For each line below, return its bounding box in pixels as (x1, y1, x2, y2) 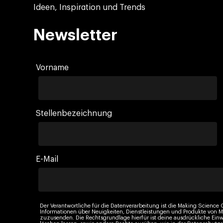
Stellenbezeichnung (36, 110, 112, 118)
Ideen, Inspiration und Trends (33, 3, 146, 12)
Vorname (36, 64, 69, 72)
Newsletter (33, 27, 118, 44)
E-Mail (36, 155, 59, 164)
